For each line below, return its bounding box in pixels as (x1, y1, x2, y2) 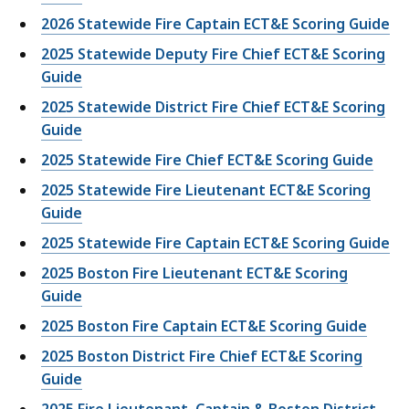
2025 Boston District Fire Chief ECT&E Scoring (41, 346, 362, 367)
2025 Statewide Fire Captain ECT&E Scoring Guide (41, 233, 390, 254)
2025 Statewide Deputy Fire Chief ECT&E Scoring (41, 44, 385, 65)
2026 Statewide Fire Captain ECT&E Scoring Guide (41, 14, 390, 35)
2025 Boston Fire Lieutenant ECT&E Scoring (41, 263, 348, 284)
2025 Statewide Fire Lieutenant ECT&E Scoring (41, 180, 371, 201)
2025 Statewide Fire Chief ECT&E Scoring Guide (41, 150, 373, 171)
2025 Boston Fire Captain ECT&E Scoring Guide (41, 316, 367, 337)
